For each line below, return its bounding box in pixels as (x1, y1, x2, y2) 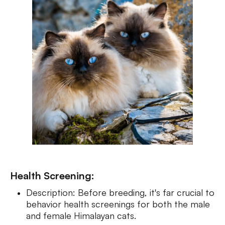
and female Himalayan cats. (26, 210, 139, 221)
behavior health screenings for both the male (26, 198, 210, 209)
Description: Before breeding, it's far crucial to (26, 187, 214, 198)
